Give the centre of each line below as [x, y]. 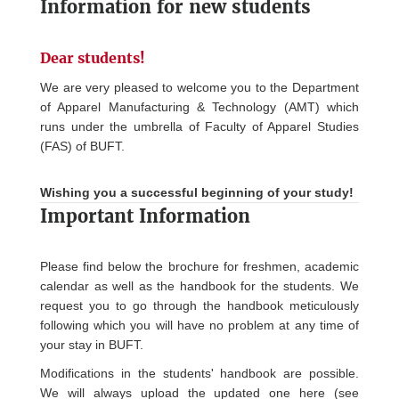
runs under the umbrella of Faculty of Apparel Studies [199, 126]
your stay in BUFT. [92, 345]
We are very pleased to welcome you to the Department [199, 87]
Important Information [145, 216]
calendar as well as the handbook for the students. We [199, 286]
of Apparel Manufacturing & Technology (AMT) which [199, 107]
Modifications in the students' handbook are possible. [199, 373]
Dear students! [93, 58]
